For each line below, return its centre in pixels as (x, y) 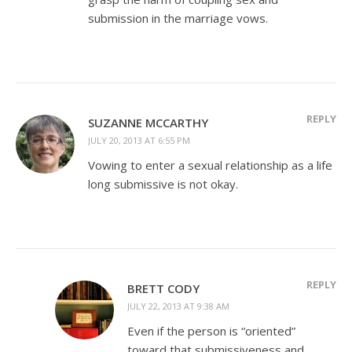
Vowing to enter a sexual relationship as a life (210, 165)
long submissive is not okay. (163, 183)
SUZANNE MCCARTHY (148, 122)
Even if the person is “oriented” (211, 330)
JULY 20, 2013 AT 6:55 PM (139, 140)
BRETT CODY (163, 288)
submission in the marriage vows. (178, 18)
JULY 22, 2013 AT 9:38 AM (178, 306)
